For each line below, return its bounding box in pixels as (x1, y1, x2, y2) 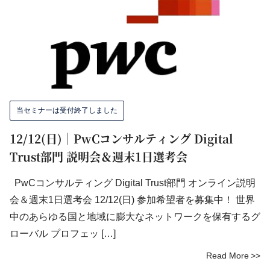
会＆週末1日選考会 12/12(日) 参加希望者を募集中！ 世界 (10, 195, 255, 205)
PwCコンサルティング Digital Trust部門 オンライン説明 (10, 178, 256, 188)
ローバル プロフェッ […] (10, 228, 116, 239)
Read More (206, 251, 249, 260)
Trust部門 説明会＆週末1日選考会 (10, 148, 187, 165)
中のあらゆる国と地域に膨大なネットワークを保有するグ (10, 212, 260, 222)
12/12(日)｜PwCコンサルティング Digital (10, 130, 233, 146)
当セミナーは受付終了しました (16, 106, 118, 115)
